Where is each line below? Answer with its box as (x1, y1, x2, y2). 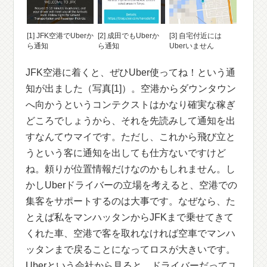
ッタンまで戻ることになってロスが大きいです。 (26, 244, 236, 254)
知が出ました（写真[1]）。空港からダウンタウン (26, 83, 237, 94)
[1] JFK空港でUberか (27, 32, 94, 40)
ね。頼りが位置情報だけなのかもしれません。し (26, 164, 236, 174)
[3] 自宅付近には (169, 32, 222, 40)
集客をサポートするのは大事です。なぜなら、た (26, 196, 236, 206)
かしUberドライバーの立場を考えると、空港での (26, 180, 238, 190)
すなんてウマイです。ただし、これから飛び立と (26, 132, 236, 142)
